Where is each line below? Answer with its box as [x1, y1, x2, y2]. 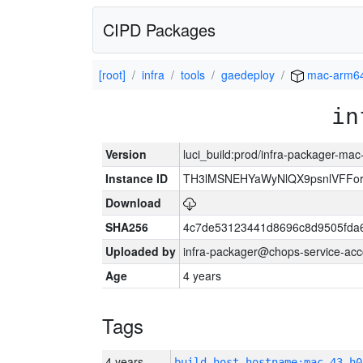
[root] [99, 66, 126, 83]
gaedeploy [221, 66, 275, 83]
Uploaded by [105, 243, 176, 259]
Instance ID [105, 170, 168, 186]
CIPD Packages [103, 18, 216, 41]
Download [105, 194, 161, 211]
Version [105, 146, 147, 162]
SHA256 [105, 219, 148, 235]
